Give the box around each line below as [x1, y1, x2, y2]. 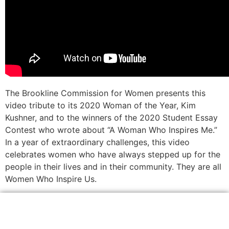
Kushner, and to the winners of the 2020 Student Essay [5, 112, 218, 123]
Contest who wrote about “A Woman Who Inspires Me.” [5, 125, 217, 135]
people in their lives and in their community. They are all [5, 162, 221, 172]
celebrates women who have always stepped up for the [5, 149, 220, 160]
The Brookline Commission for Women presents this [5, 88, 205, 99]
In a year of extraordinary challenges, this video [5, 137, 190, 148]
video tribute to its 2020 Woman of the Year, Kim [5, 100, 196, 111]
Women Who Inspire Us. [5, 174, 97, 185]
